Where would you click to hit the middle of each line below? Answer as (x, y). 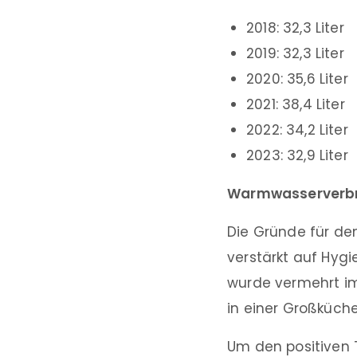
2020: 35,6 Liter (297, 78)
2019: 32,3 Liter (295, 53)
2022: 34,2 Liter (297, 129)
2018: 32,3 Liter (295, 27)
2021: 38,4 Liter (296, 104)
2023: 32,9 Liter (297, 155)
